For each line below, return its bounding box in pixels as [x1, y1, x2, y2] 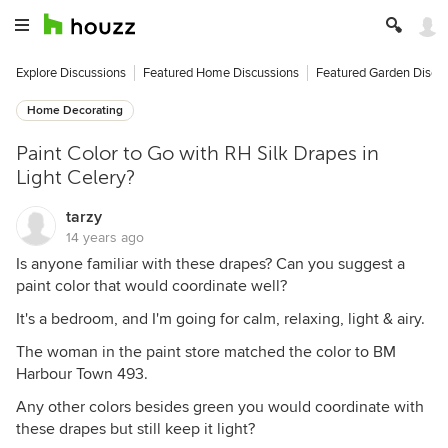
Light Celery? [16, 166, 136, 189]
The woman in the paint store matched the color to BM [16, 342, 396, 362]
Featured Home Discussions [143, 65, 299, 81]
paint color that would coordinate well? [16, 276, 287, 296]
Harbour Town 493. [16, 364, 148, 384]
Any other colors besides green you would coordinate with [16, 397, 424, 417]
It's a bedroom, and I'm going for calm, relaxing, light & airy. [16, 309, 425, 329]
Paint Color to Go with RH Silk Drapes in [16, 142, 379, 165]
